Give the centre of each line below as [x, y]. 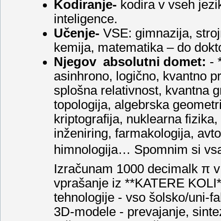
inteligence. [87, 18]
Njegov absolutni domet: [130, 61]
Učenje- [77, 33]
